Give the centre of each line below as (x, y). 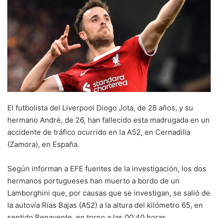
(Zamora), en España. (43, 145)
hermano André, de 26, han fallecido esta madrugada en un (109, 120)
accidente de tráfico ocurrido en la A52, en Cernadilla (99, 132)
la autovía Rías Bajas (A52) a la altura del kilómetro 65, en (105, 205)
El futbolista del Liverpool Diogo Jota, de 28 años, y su (100, 108)
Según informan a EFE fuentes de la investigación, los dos (107, 169)
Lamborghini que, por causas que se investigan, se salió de (109, 193)
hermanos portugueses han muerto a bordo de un (93, 181)
